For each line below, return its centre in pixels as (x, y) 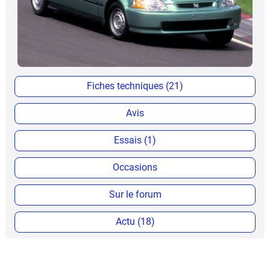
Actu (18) (135, 221)
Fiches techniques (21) (135, 86)
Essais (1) (135, 140)
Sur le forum (135, 194)
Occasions (135, 167)
